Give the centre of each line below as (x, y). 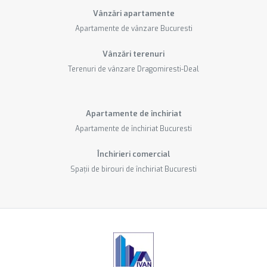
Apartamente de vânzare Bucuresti (133, 28)
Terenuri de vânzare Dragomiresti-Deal (133, 69)
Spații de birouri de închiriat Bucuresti (133, 169)
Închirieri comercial (133, 154)
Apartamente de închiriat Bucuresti (133, 128)
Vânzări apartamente (133, 13)
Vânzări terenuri (133, 54)
